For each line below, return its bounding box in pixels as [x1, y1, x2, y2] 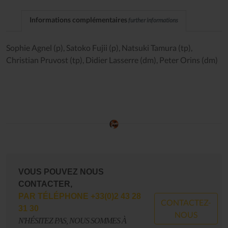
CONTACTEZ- [160, 197, 211, 207]
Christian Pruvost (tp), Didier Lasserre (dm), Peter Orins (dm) [6, 55, 218, 65]
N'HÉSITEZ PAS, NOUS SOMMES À [18, 216, 126, 225]
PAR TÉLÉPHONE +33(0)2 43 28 [18, 191, 141, 201]
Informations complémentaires [30, 15, 127, 24]
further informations [127, 16, 178, 24]
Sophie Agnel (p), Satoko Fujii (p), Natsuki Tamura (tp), [6, 43, 192, 53]
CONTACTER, [18, 179, 72, 188]
